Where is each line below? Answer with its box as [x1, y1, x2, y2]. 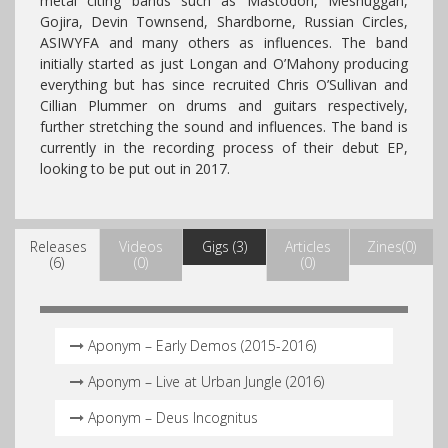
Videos [118, 236, 163, 256]
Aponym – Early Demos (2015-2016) [88, 335, 316, 355]
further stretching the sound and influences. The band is [40, 116, 408, 136]
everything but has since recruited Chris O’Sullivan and [40, 74, 408, 94]
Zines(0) [367, 236, 417, 256]
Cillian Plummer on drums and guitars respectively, [40, 95, 408, 115]
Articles [285, 236, 332, 256]
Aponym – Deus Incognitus [88, 407, 258, 427]
